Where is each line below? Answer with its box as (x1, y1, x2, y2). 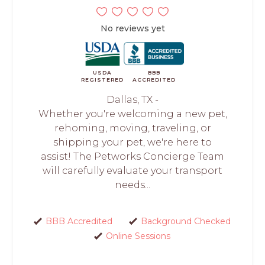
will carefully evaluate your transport (43, 164, 222, 176)
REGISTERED (81, 76, 124, 83)
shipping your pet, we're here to (53, 136, 212, 148)
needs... (115, 179, 150, 190)
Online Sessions (106, 230, 170, 241)
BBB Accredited (46, 215, 112, 227)
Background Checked (141, 215, 231, 227)
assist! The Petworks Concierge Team (41, 150, 224, 162)
